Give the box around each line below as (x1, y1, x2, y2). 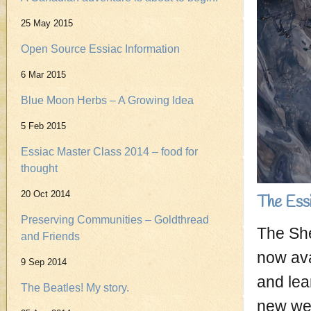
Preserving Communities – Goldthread (21, 214, 209, 226)
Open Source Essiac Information (21, 43, 180, 55)
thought (21, 162, 58, 174)
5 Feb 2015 (21, 121, 66, 131)
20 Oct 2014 (21, 189, 70, 199)
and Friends (21, 230, 80, 242)
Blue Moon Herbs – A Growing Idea (21, 94, 194, 106)
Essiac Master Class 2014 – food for (21, 146, 198, 158)
